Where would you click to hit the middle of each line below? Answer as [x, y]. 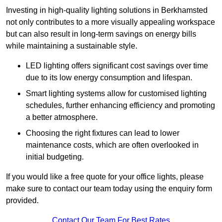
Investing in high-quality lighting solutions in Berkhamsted [107, 10]
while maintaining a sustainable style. [72, 46]
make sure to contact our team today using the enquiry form [109, 189]
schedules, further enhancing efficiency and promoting [120, 106]
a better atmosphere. [62, 117]
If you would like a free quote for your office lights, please [105, 177]
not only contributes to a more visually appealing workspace [111, 22]
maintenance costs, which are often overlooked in [112, 145]
